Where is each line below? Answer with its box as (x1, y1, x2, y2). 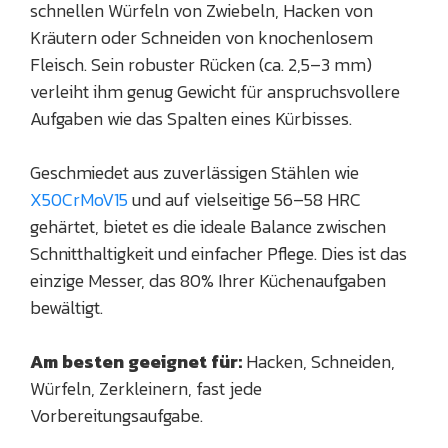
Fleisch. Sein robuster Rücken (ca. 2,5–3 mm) (30, 51, 372, 79)
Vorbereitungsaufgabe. (30, 402, 203, 430)
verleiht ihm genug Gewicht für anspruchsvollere (30, 78, 400, 106)
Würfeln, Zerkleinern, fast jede (30, 375, 262, 403)
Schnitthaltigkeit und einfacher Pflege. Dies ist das (30, 240, 407, 268)
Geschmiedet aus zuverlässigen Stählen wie (30, 159, 359, 187)
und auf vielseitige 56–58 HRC (132, 186, 361, 214)
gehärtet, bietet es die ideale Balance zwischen (30, 213, 386, 241)
